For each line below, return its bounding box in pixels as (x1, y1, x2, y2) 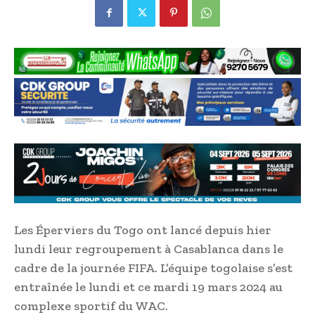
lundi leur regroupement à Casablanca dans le (14, 241, 283, 257)
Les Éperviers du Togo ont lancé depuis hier (14, 222, 271, 238)
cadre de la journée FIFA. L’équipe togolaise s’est (14, 260, 292, 276)
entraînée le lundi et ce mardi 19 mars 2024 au (14, 279, 283, 295)
